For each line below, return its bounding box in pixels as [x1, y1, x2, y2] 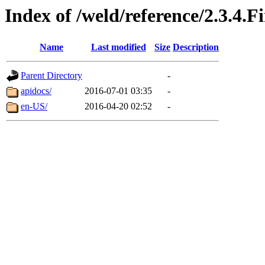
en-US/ [21, 101, 47, 112]
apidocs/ [21, 86, 51, 96]
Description [173, 42, 219, 53]
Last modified [91, 42, 146, 53]
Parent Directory [21, 70, 82, 81]
